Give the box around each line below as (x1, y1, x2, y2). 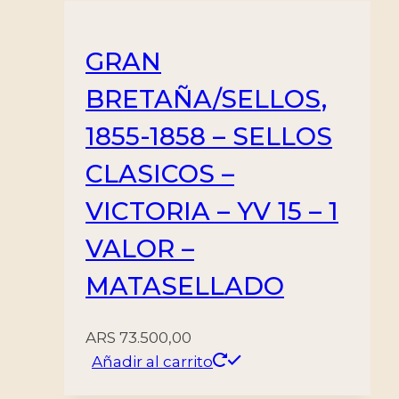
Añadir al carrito (92, 352, 213, 370)
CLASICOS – (85, 159, 234, 190)
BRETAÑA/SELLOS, (85, 84, 327, 115)
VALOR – (85, 233, 194, 265)
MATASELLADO (85, 271, 284, 302)
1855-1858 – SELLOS (85, 121, 332, 152)
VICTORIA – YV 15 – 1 (85, 196, 338, 227)
